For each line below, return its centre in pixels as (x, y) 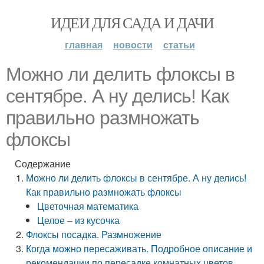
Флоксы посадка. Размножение (94, 234)
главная (83, 44)
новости (133, 44)
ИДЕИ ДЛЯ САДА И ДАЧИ (132, 22)
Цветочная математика (88, 206)
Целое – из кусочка (79, 220)
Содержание (43, 164)
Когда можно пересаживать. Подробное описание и (139, 248)
